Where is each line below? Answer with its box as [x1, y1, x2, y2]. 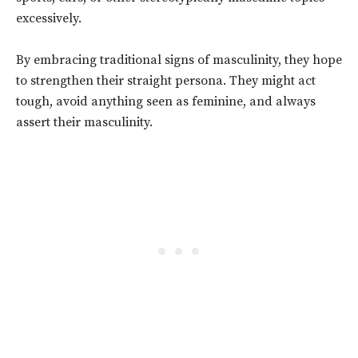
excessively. [16, 10, 82, 27]
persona [175, 73, 223, 89]
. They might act [223, 73, 316, 89]
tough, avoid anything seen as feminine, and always [16, 93, 316, 110]
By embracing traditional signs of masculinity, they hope [16, 52, 342, 69]
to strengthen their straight [16, 73, 175, 89]
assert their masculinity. [16, 114, 153, 131]
